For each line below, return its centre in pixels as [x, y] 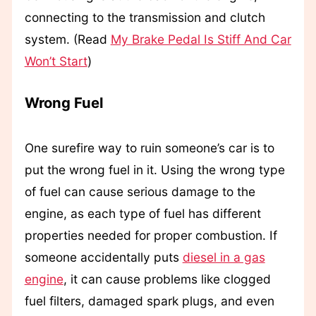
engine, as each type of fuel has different [142, 214]
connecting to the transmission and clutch [145, 17]
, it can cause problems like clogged [167, 279]
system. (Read [67, 39]
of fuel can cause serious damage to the [140, 192]
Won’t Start [56, 61]
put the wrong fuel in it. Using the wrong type [154, 170]
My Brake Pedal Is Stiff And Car [201, 39]
